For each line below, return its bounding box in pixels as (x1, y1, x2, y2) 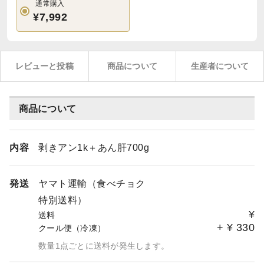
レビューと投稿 (15, 61, 74, 71)
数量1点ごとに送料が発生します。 (38, 241, 169, 250)
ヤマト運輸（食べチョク (38, 179, 146, 189)
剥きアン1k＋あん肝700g (38, 143, 149, 153)
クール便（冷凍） (38, 223, 105, 233)
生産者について (190, 61, 249, 71)
